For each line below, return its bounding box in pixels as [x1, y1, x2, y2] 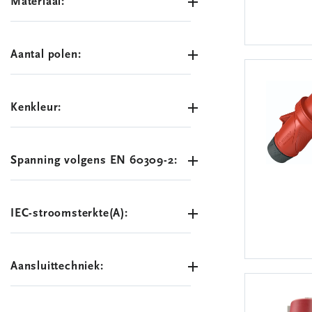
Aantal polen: [10, 49, 81, 61]
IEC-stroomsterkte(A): [10, 208, 128, 219]
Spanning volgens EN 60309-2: [10, 155, 178, 166]
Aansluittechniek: [10, 260, 104, 272]
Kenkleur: [10, 102, 62, 114]
